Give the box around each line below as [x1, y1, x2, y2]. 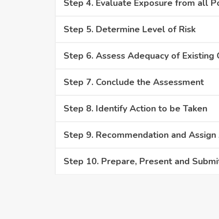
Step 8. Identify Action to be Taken [64, 103, 207, 114]
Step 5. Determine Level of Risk [64, 23, 196, 35]
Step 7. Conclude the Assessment [64, 76, 204, 88]
